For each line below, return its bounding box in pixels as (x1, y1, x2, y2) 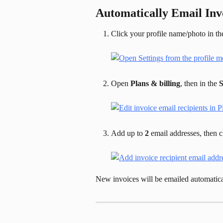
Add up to (111, 129, 145, 138)
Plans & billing (130, 79, 180, 88)
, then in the (180, 79, 219, 88)
